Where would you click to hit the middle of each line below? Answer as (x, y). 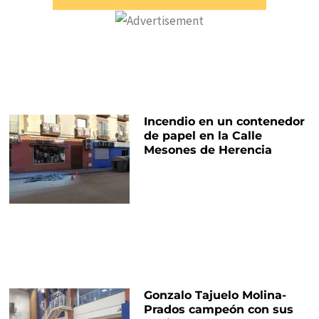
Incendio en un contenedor (224, 122)
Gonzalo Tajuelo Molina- (215, 296)
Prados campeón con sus (218, 310)
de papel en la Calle (203, 136)
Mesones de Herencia (208, 150)
